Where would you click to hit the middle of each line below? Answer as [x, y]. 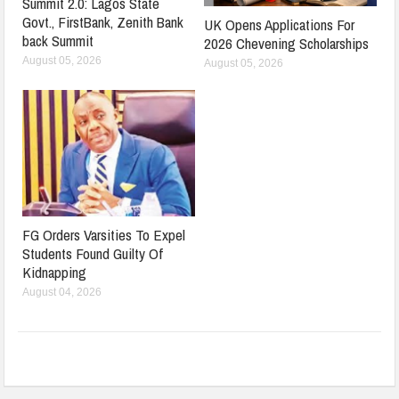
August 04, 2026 [62, 292]
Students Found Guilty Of [93, 253]
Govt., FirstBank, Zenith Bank [103, 21]
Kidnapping [55, 272]
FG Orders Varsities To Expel [104, 234]
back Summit [58, 40]
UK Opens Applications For [279, 24]
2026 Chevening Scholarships [286, 43]
